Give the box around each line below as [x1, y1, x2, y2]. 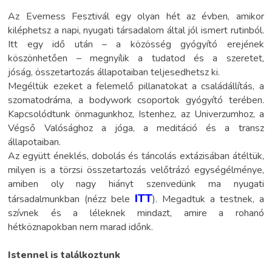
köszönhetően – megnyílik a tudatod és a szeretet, [8, 52, 264, 66]
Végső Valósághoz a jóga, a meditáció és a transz [8, 121, 264, 135]
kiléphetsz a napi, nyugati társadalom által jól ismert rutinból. [8, 24, 264, 38]
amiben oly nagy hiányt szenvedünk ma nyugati [8, 177, 264, 191]
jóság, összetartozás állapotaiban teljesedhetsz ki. [8, 66, 220, 80]
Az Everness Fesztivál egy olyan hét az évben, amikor [8, 10, 264, 24]
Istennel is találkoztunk [8, 248, 121, 262]
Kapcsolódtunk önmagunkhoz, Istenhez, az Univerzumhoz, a [8, 107, 264, 121]
